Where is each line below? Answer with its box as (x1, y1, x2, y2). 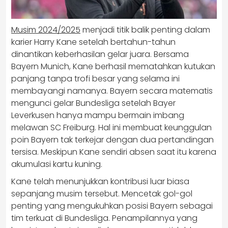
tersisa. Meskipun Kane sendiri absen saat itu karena (11, 146, 216, 158)
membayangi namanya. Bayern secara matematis (11, 85, 213, 97)
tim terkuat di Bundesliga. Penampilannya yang (11, 212, 197, 224)
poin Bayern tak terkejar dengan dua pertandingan (11, 134, 214, 146)
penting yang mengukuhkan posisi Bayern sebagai (11, 200, 213, 212)
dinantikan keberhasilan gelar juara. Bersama (11, 48, 189, 60)
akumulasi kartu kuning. (11, 158, 102, 170)
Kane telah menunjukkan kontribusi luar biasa (11, 176, 189, 187)
